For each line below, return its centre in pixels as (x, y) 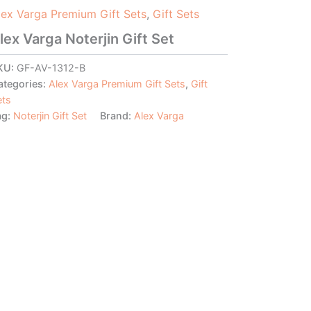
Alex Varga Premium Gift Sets (117, 83)
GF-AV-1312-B (51, 67)
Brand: (117, 115)
